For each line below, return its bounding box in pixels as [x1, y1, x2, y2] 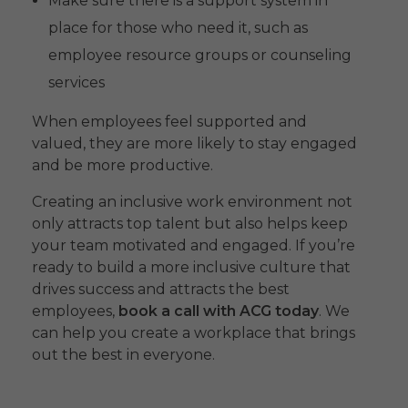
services [47, 74, 105, 92]
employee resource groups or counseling [47, 46, 352, 65]
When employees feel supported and [32, 113, 307, 131]
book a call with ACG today [118, 302, 319, 321]
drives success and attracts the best [32, 280, 290, 299]
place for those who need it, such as [47, 19, 308, 37]
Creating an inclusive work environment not [32, 193, 352, 211]
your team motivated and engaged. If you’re [32, 237, 355, 255]
